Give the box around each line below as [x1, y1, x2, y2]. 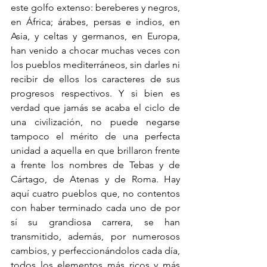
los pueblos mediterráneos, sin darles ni [11, 59, 180, 71]
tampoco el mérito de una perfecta [11, 131, 180, 142]
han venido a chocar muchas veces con [11, 45, 180, 57]
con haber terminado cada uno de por [11, 202, 180, 214]
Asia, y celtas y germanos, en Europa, [11, 30, 180, 42]
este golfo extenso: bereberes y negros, [11, 2, 180, 14]
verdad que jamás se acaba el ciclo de [11, 102, 180, 114]
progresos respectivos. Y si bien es [11, 88, 180, 100]
